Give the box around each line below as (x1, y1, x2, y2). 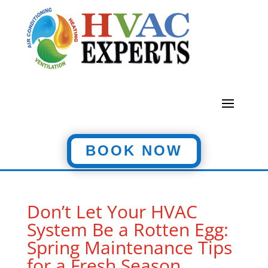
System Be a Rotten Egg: (26, 217, 229, 242)
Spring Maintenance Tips (26, 235, 232, 260)
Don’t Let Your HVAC (26, 199, 197, 224)
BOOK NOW (85, 142, 182, 159)
